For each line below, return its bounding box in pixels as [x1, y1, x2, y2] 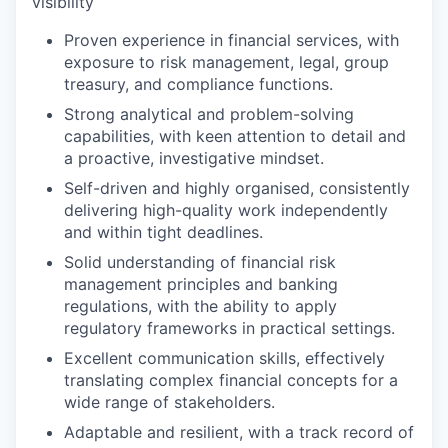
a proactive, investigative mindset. [64, 147, 324, 168]
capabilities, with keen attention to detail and [64, 125, 406, 146]
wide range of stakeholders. [64, 391, 275, 412]
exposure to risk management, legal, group [64, 51, 389, 72]
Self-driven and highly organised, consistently [64, 177, 410, 198]
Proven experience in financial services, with [64, 29, 399, 50]
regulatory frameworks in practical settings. [64, 317, 395, 338]
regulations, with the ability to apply [64, 295, 337, 316]
